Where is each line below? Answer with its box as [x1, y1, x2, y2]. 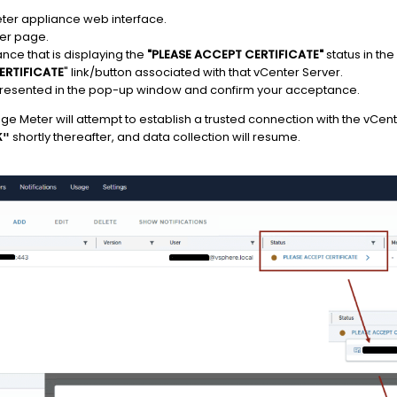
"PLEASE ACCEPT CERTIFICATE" [147, 46, 323, 63]
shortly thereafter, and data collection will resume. [10, 128, 300, 145]
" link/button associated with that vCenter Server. [64, 64, 343, 81]
